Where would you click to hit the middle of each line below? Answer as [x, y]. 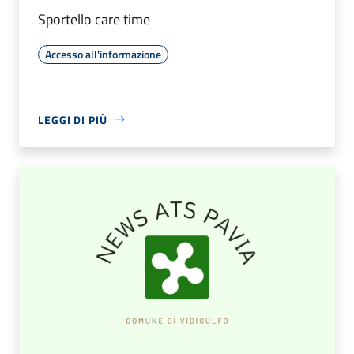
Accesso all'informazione [103, 54]
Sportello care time [94, 19]
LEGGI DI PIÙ [73, 119]
